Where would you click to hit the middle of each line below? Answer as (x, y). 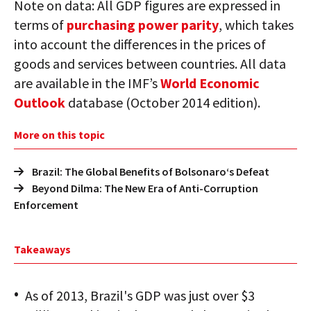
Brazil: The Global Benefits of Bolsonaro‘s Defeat (151, 172)
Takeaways (42, 250)
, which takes (256, 25)
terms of (40, 25)
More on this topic (59, 135)
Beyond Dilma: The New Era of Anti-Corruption (145, 188)
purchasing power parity (143, 25)
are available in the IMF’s (87, 83)
